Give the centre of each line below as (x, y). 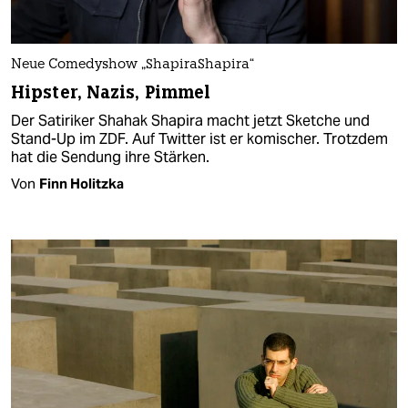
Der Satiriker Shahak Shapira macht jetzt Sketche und (190, 120)
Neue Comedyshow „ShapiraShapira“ (133, 65)
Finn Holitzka (82, 183)
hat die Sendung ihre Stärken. (110, 157)
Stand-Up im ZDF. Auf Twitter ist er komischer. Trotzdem (199, 138)
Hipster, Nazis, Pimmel (111, 92)
